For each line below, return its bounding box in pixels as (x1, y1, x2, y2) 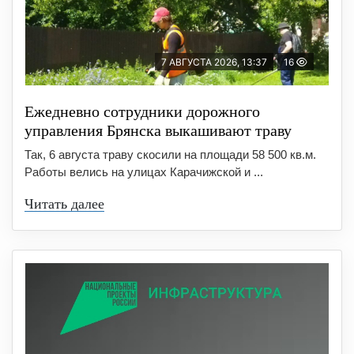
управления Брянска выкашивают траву (24, 121, 292, 139)
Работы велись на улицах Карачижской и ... (24, 164, 263, 179)
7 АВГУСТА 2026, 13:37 (161, 55, 267, 68)
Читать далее (24, 195, 104, 212)
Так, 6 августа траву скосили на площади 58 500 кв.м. (24, 147, 316, 161)
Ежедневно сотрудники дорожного (24, 102, 260, 120)
